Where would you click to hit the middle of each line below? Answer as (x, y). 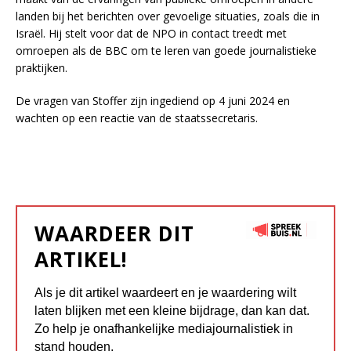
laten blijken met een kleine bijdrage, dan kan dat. (172, 311)
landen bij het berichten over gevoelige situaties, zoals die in (168, 16)
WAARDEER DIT (114, 234)
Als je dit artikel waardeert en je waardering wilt (165, 293)
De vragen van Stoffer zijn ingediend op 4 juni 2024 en (153, 101)
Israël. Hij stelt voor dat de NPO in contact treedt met (151, 34)
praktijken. (42, 68)
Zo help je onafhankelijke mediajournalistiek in (164, 329)
